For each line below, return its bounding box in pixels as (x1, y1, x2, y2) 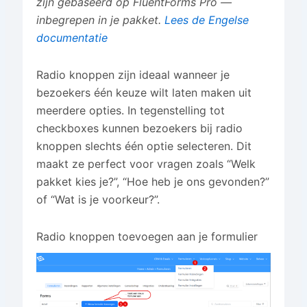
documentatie (36, 31, 108, 45)
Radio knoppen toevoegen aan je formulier (36, 230, 258, 243)
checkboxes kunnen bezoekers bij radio (36, 121, 243, 135)
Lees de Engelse (164, 13, 249, 27)
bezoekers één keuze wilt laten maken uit (36, 86, 251, 99)
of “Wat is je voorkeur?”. (36, 193, 160, 206)
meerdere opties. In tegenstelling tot (36, 103, 225, 117)
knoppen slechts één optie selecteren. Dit (36, 139, 251, 153)
